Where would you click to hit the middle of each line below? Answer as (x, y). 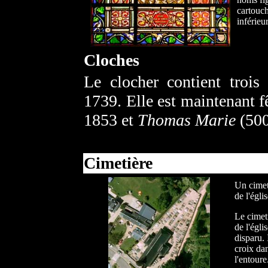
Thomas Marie (187, 120)
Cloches (112, 60)
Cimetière (118, 163)
